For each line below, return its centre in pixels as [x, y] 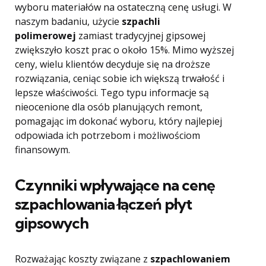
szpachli [141, 21]
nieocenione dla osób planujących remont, [109, 107]
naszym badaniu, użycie [68, 21]
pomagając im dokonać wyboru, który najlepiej [118, 121]
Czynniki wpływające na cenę [115, 185]
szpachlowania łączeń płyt [103, 204]
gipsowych [52, 223]
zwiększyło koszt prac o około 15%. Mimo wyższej [124, 50]
